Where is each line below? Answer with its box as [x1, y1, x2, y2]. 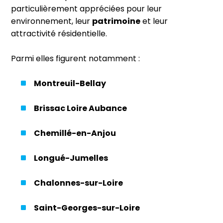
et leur [140, 15, 168, 27]
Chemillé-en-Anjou [34, 127, 116, 139]
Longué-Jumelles [34, 152, 108, 164]
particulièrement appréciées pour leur [11, 2, 162, 14]
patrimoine [92, 15, 140, 27]
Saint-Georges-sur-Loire [34, 202, 140, 214]
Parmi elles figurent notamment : [11, 52, 140, 64]
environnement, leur [11, 15, 92, 27]
